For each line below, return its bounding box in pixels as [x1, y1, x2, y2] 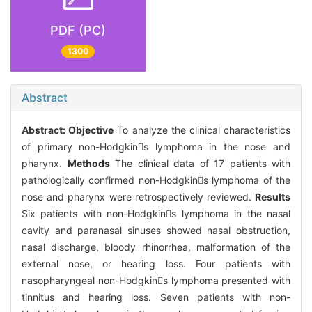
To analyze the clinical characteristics [114, 124, 291, 136]
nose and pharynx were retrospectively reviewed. [22, 191, 255, 203]
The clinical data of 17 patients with [109, 157, 290, 170]
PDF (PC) [50, 22, 106, 38]
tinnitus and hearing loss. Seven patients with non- [22, 291, 290, 304]
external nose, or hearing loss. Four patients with [22, 258, 290, 270]
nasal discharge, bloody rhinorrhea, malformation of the [22, 241, 290, 253]
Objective [68, 124, 114, 136]
